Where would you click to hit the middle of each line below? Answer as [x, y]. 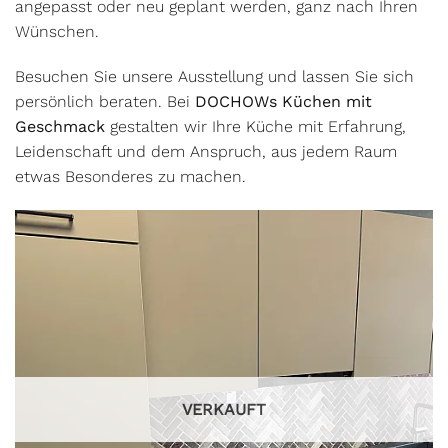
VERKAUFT [224, 410]
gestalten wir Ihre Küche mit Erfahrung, [258, 127]
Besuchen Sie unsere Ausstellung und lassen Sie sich [214, 77]
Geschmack [62, 127]
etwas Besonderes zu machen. [130, 177]
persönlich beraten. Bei [105, 102]
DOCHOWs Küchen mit [283, 102]
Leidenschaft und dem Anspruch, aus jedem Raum [206, 152]
